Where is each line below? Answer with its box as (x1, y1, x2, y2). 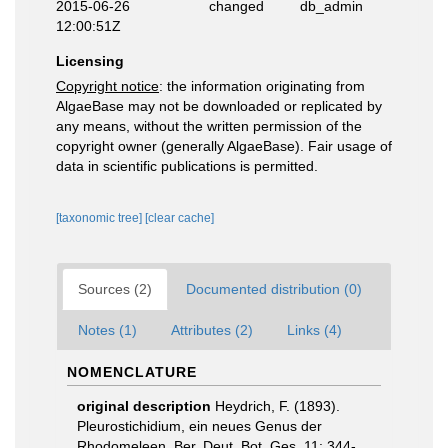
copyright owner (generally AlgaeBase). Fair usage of (56, 138, 392, 154)
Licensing (56, 53, 124, 69)
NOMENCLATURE (67, 364, 197, 380)
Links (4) (287, 322, 342, 338)
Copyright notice (56, 78, 159, 94)
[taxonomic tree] (56, 211, 145, 225)
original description (77, 398, 211, 414)
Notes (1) (78, 322, 137, 338)
